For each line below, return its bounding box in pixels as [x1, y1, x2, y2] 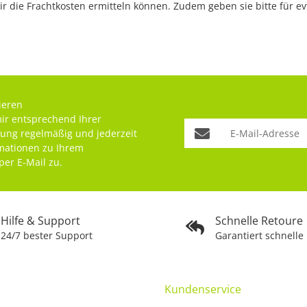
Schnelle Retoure [215, 213, 303, 229]
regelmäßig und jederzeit [18, 127, 138, 140]
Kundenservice [164, 282, 241, 297]
